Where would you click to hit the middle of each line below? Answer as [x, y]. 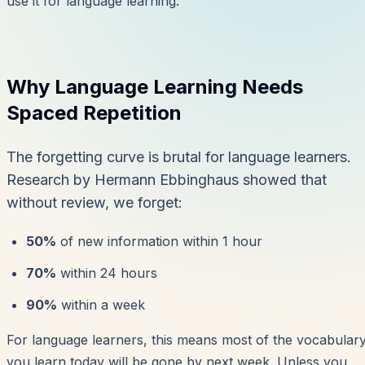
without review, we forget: [95, 203]
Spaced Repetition [94, 113]
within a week [101, 305]
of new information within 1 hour [159, 242]
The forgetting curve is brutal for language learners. [179, 157]
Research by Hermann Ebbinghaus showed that [167, 180]
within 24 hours [107, 273]
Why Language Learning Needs [155, 87]
